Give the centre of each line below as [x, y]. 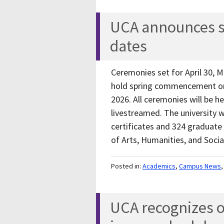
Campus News [200, 166]
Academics [159, 166]
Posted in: [127, 166]
